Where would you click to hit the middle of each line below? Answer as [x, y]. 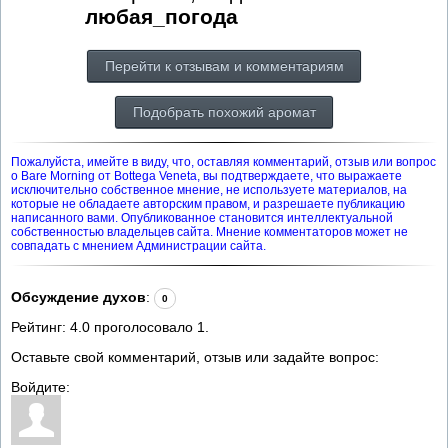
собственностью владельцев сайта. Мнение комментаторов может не [209, 231]
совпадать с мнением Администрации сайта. [138, 245]
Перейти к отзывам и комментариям [224, 65]
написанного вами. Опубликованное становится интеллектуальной [202, 217]
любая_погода [161, 16]
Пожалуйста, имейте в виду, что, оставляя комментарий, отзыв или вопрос [223, 161]
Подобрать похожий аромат [224, 111]
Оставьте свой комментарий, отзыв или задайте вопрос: [195, 356]
